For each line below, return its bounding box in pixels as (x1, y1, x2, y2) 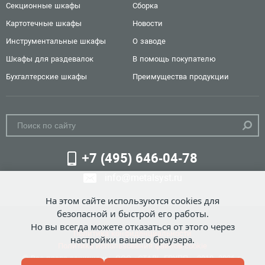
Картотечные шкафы (6, 19, 82, 28)
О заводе (132, 37, 166, 46)
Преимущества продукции (132, 72, 229, 81)
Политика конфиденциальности (73, 229, 192, 238)
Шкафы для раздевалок (6, 54, 93, 63)
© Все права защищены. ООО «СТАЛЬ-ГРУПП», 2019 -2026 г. (22, 254, 243, 263)
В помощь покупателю (132, 54, 216, 63)
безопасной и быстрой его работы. (56, 208, 209, 219)
